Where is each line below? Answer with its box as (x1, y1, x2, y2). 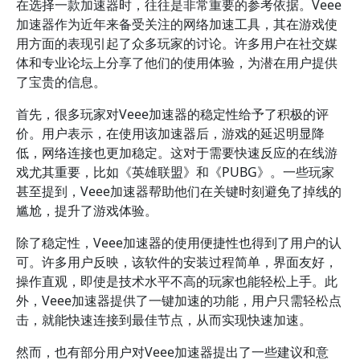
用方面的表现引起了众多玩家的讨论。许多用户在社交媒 (16, 35, 337, 52)
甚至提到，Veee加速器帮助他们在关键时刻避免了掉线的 (16, 182, 342, 200)
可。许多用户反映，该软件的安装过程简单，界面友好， (16, 253, 337, 271)
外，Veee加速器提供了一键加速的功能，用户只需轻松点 (16, 292, 342, 309)
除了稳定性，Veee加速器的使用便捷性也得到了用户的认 (16, 234, 342, 252)
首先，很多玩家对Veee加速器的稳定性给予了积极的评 (16, 105, 329, 123)
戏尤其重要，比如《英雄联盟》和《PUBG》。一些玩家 (16, 163, 334, 181)
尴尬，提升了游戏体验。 (16, 202, 157, 219)
